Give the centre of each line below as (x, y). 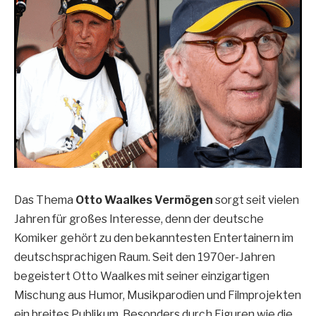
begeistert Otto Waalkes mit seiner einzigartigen (142, 276)
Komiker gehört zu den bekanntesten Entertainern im (154, 238)
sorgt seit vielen (256, 200)
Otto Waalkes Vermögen (144, 200)
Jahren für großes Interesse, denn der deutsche (139, 219)
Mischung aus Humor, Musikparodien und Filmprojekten (158, 295)
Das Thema (45, 200)
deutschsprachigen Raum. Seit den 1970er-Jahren (145, 257)
